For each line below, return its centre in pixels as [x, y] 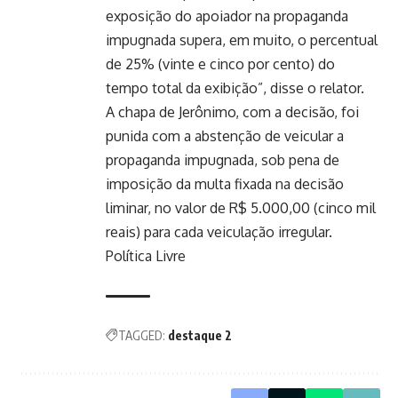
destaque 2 [200, 335]
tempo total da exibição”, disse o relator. [235, 88]
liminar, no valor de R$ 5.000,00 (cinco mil [241, 207]
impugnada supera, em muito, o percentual [242, 40]
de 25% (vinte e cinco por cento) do [220, 64]
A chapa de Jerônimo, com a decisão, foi [232, 111]
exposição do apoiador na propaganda [227, 16]
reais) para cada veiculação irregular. [219, 231]
